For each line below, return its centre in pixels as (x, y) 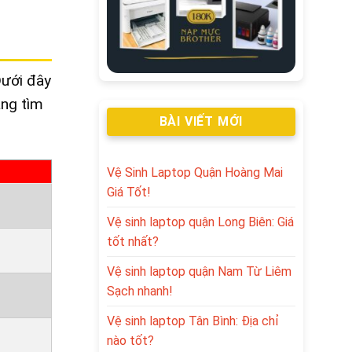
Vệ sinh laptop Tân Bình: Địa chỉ (193, 321)
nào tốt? (130, 340)
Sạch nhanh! (140, 291)
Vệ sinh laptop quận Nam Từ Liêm (199, 271)
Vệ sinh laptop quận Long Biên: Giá (200, 222)
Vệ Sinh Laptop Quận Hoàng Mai (195, 172)
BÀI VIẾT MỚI (201, 122)
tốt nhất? (133, 241)
